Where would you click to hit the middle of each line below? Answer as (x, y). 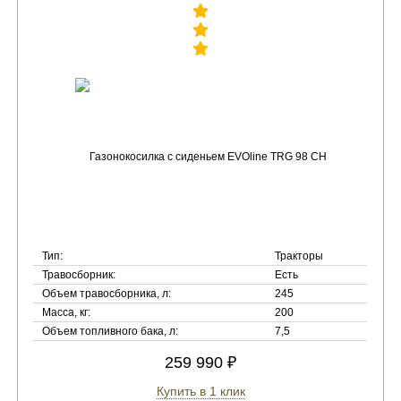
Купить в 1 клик (200, 391)
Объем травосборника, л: (107, 294)
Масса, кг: (67, 312)
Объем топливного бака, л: (111, 331)
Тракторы (299, 256)
